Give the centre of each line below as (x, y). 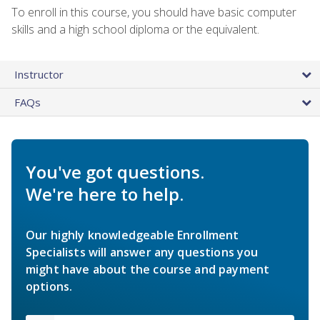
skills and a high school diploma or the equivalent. (135, 29)
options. (49, 286)
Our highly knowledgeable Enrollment (132, 235)
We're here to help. (105, 194)
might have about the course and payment (148, 269)
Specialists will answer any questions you (142, 252)
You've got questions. (115, 171)
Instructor (39, 74)
